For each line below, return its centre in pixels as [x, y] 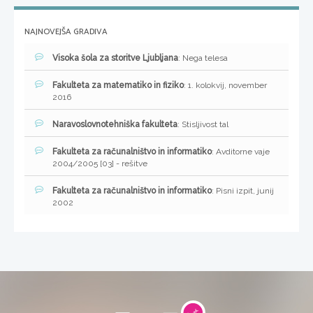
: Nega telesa [203, 58]
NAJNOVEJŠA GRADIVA [66, 32]
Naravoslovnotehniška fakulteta [115, 125]
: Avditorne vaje [241, 152]
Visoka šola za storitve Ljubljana [115, 58]
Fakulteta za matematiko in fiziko [118, 86]
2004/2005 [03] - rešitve [100, 164]
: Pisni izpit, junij [243, 191]
